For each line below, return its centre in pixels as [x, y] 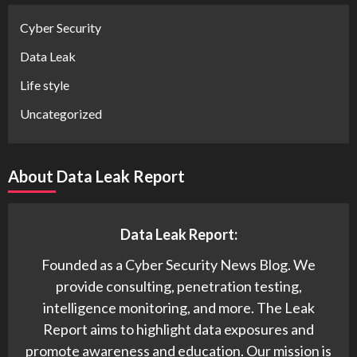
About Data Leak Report [96, 176]
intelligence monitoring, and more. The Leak [178, 307]
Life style [45, 84]
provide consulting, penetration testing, [178, 286]
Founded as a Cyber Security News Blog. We [178, 264]
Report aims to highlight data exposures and [178, 329]
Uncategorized [61, 113]
